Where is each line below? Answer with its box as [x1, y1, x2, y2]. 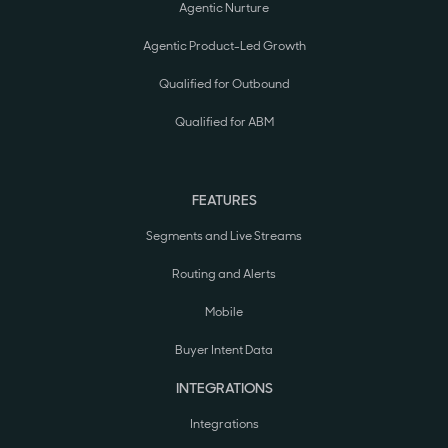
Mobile [205, 304, 243, 321]
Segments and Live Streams [146, 228, 302, 245]
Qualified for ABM [174, 114, 274, 131]
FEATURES [191, 191, 257, 210]
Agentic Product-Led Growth [142, 38, 306, 55]
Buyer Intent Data [175, 342, 273, 359]
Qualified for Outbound [158, 76, 290, 93]
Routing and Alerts [172, 266, 276, 283]
